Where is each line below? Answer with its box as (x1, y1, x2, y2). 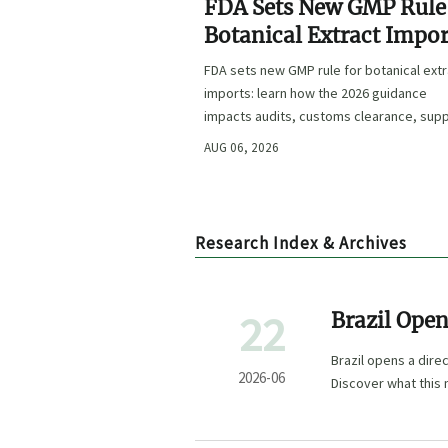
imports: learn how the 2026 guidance (204, 84, 428, 103)
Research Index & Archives (195, 231, 407, 254)
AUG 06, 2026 (204, 139, 280, 157)
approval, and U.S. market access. (204, 130, 407, 149)
